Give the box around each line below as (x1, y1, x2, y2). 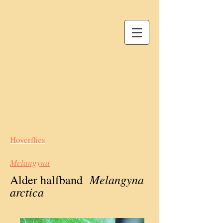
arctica (10, 184, 44, 200)
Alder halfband (10, 172, 83, 188)
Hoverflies (10, 134, 45, 145)
